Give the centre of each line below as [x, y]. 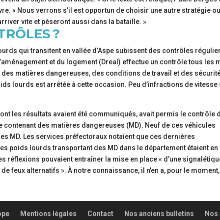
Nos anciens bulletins [159, 213]
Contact [101, 213]
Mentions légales [49, 213]
